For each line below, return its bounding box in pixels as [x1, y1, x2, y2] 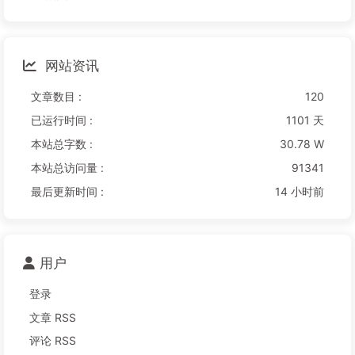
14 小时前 [275, 185, 324, 199]
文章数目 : [31, 90, 82, 104]
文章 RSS [29, 310, 76, 324]
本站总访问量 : [31, 161, 104, 175]
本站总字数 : [31, 137, 93, 151]
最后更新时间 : [31, 185, 104, 199]
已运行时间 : [31, 113, 93, 128]
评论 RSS [29, 334, 76, 348]
